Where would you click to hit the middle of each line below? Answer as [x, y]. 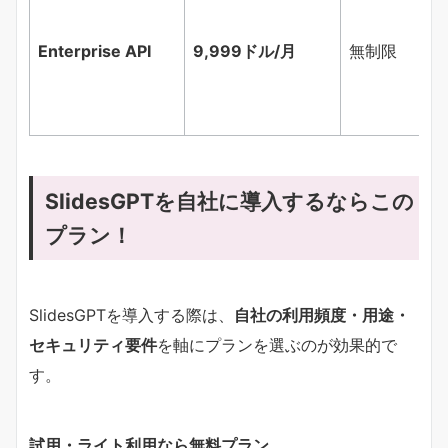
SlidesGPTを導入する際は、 [131, 314]
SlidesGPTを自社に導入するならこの [229, 200]
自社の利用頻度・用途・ [322, 314]
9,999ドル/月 [244, 50]
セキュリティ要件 [93, 344]
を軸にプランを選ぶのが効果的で [277, 344]
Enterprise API [94, 50]
